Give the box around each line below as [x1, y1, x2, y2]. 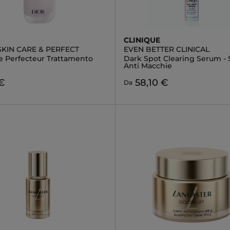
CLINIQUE [123, 35, 160, 45]
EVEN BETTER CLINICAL [123, 45, 209, 54]
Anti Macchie [123, 61, 172, 70]
